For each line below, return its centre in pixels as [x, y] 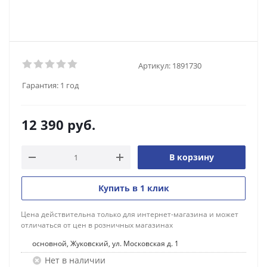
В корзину [192, 157]
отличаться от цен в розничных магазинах [97, 225]
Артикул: [154, 65]
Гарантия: [40, 85]
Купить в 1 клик [133, 188]
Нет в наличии [75, 260]
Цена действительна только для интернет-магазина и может [130, 214]
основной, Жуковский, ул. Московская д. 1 [105, 243]
